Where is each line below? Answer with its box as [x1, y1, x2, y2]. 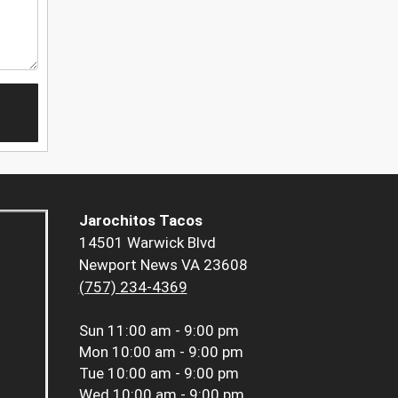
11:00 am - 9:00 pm [107, 322, 239, 340]
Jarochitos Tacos [78, 211, 203, 230]
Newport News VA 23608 [78, 256, 248, 275]
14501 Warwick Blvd [78, 234, 216, 252]
